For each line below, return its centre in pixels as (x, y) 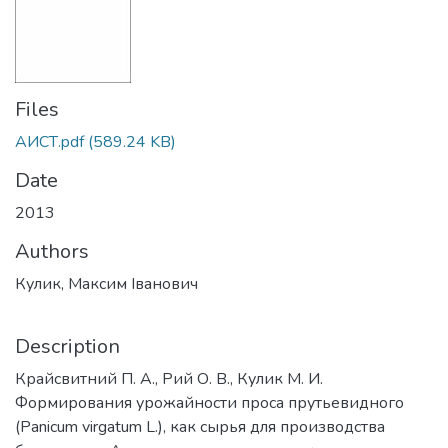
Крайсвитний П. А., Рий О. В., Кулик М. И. (169, 379)
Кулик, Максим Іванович (106, 284)
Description (67, 346)
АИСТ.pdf (49, 142)
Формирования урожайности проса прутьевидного (209, 403)
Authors (52, 251)
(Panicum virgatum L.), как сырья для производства (200, 427)
